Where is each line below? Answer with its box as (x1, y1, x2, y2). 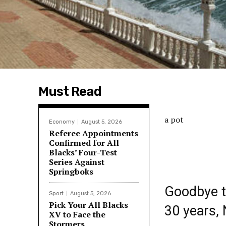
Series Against (49, 156, 104, 167)
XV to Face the (49, 208, 105, 220)
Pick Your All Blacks (49, 199, 128, 210)
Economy (49, 118, 75, 125)
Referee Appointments (49, 127, 138, 139)
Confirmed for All (49, 137, 119, 148)
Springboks (49, 165, 93, 177)
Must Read (38, 83, 101, 99)
